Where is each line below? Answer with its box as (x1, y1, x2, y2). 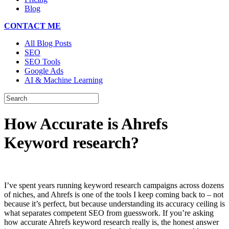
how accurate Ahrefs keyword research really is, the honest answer (4, 217, 219, 226)
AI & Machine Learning (25, 76, 103, 84)
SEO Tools (25, 57, 60, 66)
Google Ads (25, 66, 63, 75)
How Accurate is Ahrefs (4, 114, 168, 133)
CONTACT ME (4, 21, 61, 30)
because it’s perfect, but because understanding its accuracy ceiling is (4, 199, 225, 208)
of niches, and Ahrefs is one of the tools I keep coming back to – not (4, 190, 223, 199)
